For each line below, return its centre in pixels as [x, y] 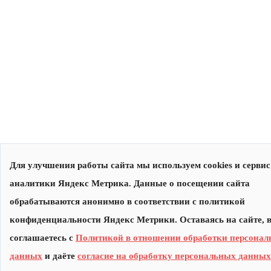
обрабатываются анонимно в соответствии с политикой [127, 201]
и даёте [60, 256]
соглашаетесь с [43, 238]
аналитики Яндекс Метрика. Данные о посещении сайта [130, 183]
